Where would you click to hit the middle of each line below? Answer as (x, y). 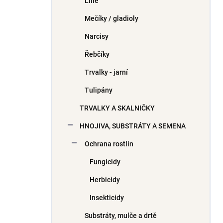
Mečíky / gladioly (111, 18)
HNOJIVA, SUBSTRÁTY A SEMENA (133, 126)
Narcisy (97, 36)
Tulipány (99, 90)
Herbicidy (105, 180)
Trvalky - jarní (106, 72)
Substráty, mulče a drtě (121, 216)
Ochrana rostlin (109, 144)
